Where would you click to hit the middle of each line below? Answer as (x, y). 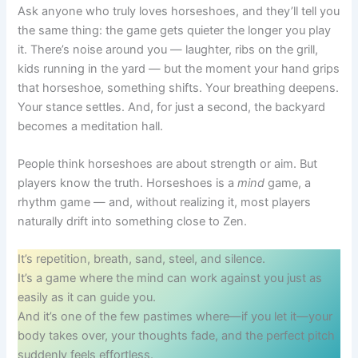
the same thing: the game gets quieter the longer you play (175, 30)
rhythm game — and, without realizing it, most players (165, 202)
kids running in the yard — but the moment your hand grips (179, 68)
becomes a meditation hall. (91, 126)
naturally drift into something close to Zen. (133, 221)
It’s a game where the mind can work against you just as (170, 278)
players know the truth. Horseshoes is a (128, 183)
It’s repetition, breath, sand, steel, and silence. (142, 259)
